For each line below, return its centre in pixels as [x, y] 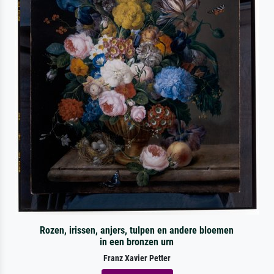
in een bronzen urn [137, 242]
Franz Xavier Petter [137, 258]
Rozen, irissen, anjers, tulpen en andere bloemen [137, 230]
